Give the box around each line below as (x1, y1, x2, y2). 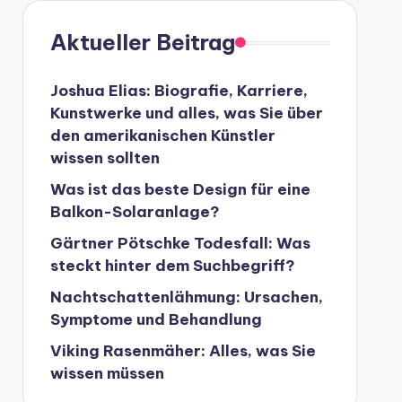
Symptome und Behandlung (49, 310, 262, 329)
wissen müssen (49, 363, 164, 383)
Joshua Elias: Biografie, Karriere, (49, 81, 308, 100)
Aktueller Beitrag (49, 29, 235, 56)
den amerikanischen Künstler (49, 126, 275, 145)
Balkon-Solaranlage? (49, 202, 220, 222)
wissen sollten (49, 148, 160, 168)
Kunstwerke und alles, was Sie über (49, 103, 323, 123)
